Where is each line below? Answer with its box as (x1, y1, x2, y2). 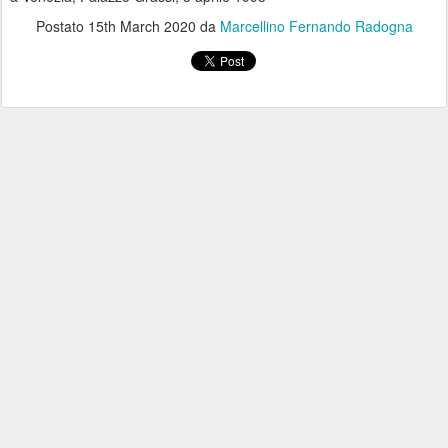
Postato (35, 16, 88, 37)
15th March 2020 (87, 16, 196, 37)
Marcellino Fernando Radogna (219, 16, 413, 37)
